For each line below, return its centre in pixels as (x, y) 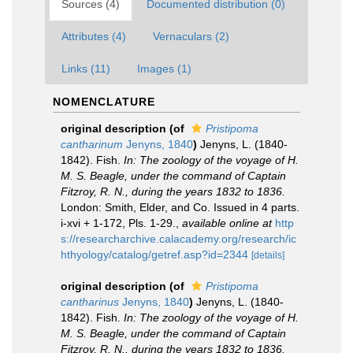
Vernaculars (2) (191, 36)
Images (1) (164, 69)
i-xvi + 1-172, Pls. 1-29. (118, 223)
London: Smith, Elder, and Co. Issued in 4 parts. (180, 207)
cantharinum (92, 144)
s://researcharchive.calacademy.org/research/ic (178, 239)
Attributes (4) (94, 36)
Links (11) (86, 69)
